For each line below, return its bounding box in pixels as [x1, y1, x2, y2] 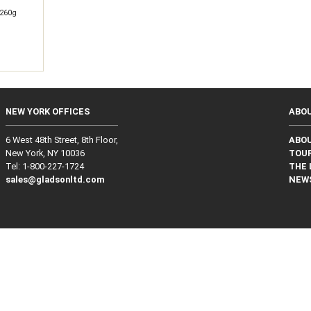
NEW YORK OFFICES [5, 106, 90, 117]
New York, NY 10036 [5, 148, 85, 159]
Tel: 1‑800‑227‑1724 [5, 161, 84, 172]
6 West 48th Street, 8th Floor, [5, 135, 118, 146]
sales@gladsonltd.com [5, 174, 105, 185]
